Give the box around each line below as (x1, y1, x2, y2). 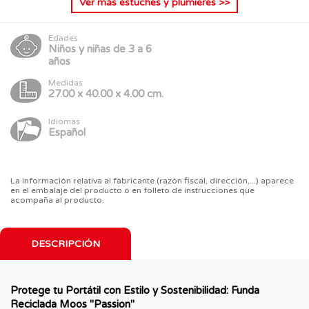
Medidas (48, 77, 83, 88)
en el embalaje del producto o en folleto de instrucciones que (10, 185, 255, 195)
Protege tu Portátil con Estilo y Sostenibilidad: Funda (10, 283, 259, 297)
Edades (48, 32, 78, 43)
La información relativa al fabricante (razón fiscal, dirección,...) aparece (10, 175, 294, 186)
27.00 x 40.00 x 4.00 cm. (48, 87, 163, 100)
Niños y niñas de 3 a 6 (48, 42, 152, 55)
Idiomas (48, 116, 80, 126)
